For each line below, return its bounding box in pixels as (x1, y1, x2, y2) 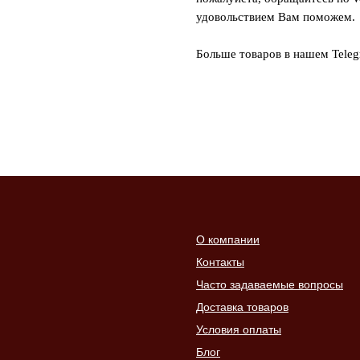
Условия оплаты (196, 323, 281, 337)
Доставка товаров (196, 301, 288, 314)
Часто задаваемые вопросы (196, 278, 343, 292)
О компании (196, 233, 260, 247)
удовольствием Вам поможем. (196, 10, 355, 24)
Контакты (196, 256, 244, 269)
